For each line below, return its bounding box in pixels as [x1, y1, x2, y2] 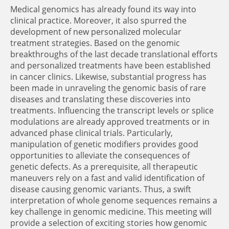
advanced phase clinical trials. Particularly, [10, 127, 173, 139]
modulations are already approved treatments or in [10, 116, 210, 127]
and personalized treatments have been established [10, 60, 211, 71]
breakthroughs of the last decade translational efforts [10, 49, 218, 60]
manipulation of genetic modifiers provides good [10, 139, 198, 150]
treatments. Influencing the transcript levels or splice [10, 105, 214, 116]
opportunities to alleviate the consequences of [10, 150, 190, 161]
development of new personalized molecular [10, 26, 181, 37]
